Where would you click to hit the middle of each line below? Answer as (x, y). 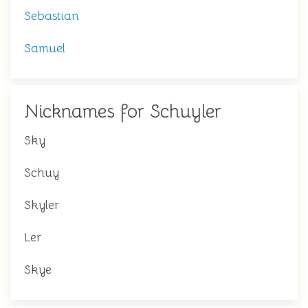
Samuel (45, 48)
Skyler (42, 205)
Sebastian (52, 16)
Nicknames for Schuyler (123, 111)
